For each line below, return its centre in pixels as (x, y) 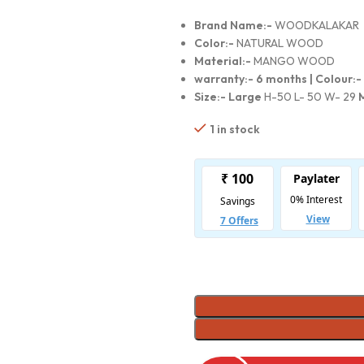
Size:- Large (227, 97)
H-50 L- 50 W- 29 (310, 97)
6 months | (285, 79)
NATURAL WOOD (278, 43)
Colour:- (338, 79)
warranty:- (225, 79)
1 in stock (234, 129)
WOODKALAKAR (315, 25)
